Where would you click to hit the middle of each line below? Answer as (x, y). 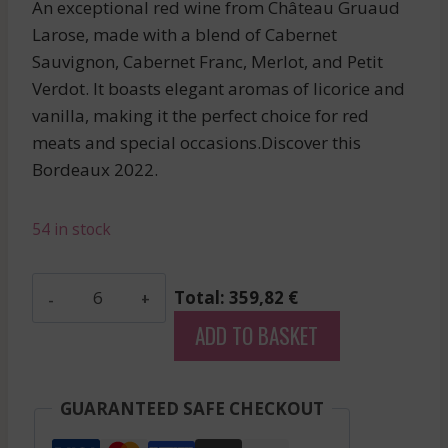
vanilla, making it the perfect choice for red (200, 115)
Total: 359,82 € (236, 297)
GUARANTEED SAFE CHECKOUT (192, 408)
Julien (54, 367)
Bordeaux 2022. (95, 169)
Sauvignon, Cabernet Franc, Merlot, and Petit (207, 61)
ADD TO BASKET (257, 335)
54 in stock (71, 228)
